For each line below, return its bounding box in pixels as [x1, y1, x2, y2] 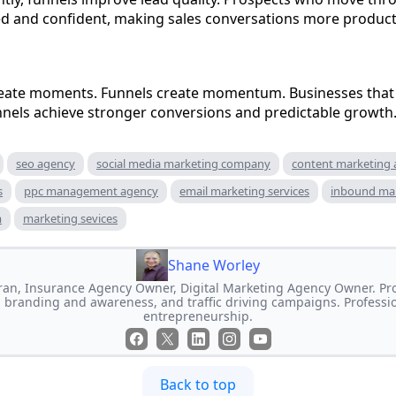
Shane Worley [168, 255, 260, 276]
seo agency [16, 156, 75, 172]
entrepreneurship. [143, 308, 253, 325]
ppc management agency [24, 183, 158, 200]
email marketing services [179, 183, 309, 200]
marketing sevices [23, 210, 118, 227]
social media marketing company [96, 156, 270, 172]
